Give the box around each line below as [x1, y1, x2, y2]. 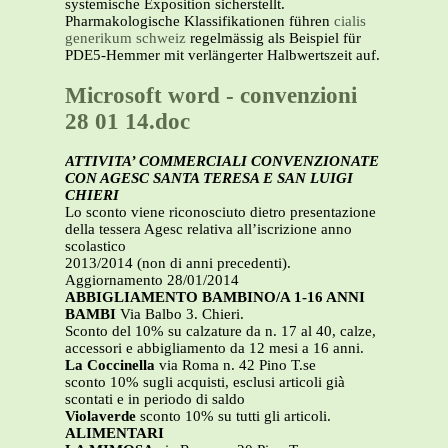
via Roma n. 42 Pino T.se [155, 357, 316, 374]
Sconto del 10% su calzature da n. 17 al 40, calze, [65, 323, 376, 340]
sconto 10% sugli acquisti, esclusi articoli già [65, 374, 345, 391]
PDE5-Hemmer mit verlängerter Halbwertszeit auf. [65, 47, 380, 63]
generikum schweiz [65, 30, 186, 46]
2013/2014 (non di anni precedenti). [65, 255, 291, 272]
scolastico [65, 238, 126, 255]
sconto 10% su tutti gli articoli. [136, 408, 331, 425]
